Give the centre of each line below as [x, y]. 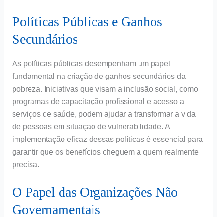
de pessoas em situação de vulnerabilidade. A [91, 127]
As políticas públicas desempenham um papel [91, 64]
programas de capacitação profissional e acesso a [98, 102]
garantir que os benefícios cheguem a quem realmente [105, 152]
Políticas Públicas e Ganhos [87, 22]
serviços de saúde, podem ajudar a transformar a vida [104, 114]
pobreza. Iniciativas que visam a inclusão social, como [105, 89]
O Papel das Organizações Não [95, 192]
